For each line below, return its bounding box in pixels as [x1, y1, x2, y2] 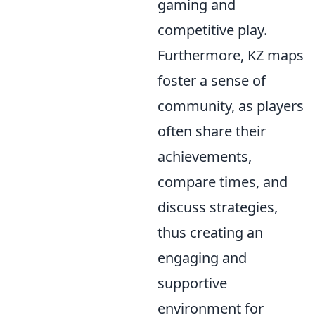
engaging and [157, 248, 247, 267]
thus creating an [157, 223, 263, 242]
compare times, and [157, 172, 288, 191]
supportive [157, 274, 227, 292]
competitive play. [157, 20, 267, 39]
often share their [157, 122, 266, 141]
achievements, [157, 147, 252, 166]
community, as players [157, 96, 304, 115]
